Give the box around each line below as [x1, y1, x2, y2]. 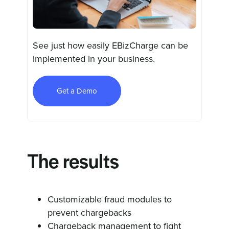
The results [27, 153, 120, 173]
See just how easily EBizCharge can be [33, 39, 189, 52]
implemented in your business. [33, 52, 155, 65]
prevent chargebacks [48, 206, 132, 219]
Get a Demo [57, 85, 98, 97]
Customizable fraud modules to [48, 193, 172, 206]
